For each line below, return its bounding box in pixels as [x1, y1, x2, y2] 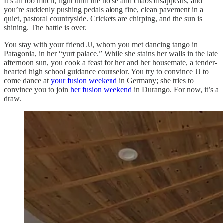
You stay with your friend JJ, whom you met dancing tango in [4, 40, 198, 49]
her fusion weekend [70, 85, 132, 94]
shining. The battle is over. [4, 23, 87, 32]
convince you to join [4, 85, 70, 94]
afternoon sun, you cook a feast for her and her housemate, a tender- [4, 58, 217, 67]
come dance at [4, 76, 51, 85]
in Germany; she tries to [117, 76, 194, 85]
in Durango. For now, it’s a [132, 85, 219, 94]
